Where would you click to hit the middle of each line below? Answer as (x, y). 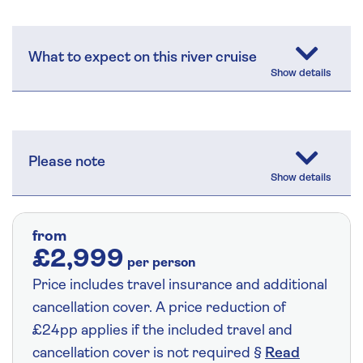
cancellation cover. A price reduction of (159, 308)
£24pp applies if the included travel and (162, 331)
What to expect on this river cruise (143, 58)
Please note (67, 162)
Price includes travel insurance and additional (180, 285)
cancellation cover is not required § (149, 353)
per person (161, 263)
